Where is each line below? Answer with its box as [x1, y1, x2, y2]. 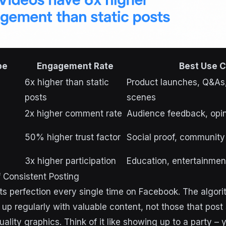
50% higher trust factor [25, 132, 121, 142]
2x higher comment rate [25, 108, 122, 119]
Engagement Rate [37, 61, 114, 71]
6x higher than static [25, 77, 109, 87]
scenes [127, 92, 156, 102]
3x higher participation [25, 156, 116, 166]
